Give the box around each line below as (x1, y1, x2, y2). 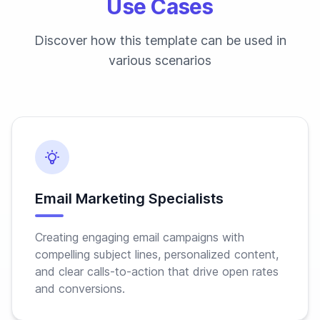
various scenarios (109, 53, 211, 68)
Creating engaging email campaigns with (35, 230, 244, 244)
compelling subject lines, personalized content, (35, 247, 279, 261)
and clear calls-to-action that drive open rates (35, 264, 279, 279)
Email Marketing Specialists (35, 190, 224, 207)
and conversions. (35, 281, 125, 296)
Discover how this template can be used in (34, 33, 286, 48)
